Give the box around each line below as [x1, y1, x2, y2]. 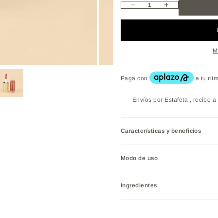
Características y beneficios [121, 127, 201, 135]
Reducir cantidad [121, 1, 166, 9]
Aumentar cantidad [154, 1, 204, 9]
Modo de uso [121, 155, 158, 162]
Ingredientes [121, 182, 157, 189]
